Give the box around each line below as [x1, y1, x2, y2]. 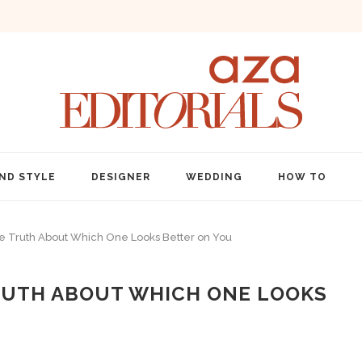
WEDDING [185, 171, 242, 183]
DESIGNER [90, 171, 150, 183]
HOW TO [277, 171, 326, 183]
